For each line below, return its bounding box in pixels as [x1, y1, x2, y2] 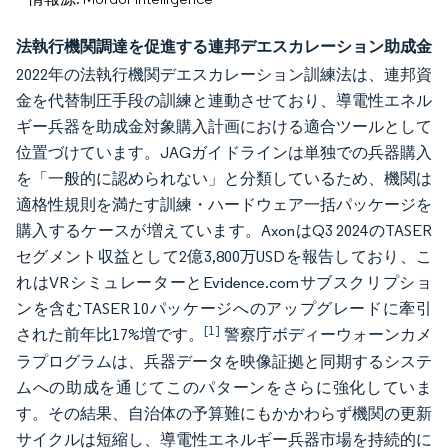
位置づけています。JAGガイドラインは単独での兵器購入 [16, 143, 432, 162]
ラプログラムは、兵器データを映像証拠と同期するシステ [16, 352, 432, 371]
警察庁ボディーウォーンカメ [220, 325, 433, 344]
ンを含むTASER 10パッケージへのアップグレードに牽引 [16, 299, 432, 318]
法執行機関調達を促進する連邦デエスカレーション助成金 [16, 36, 432, 56]
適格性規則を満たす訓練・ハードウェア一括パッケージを [16, 195, 432, 214]
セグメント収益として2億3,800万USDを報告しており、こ [16, 247, 432, 266]
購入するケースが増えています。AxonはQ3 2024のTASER [16, 221, 432, 240]
